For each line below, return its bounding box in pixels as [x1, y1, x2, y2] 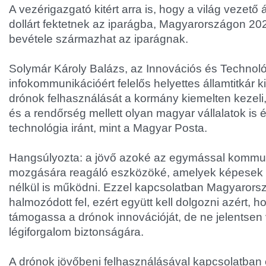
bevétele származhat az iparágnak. [9, 33, 188, 45]
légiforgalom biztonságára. [9, 226, 144, 238]
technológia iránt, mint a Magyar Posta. [9, 122, 207, 134]
